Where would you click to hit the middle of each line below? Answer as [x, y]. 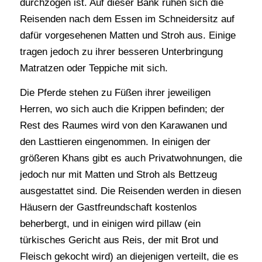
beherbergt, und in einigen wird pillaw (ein [110, 224]
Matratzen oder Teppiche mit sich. [94, 68]
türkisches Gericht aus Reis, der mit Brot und [119, 240]
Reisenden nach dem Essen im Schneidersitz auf [127, 19]
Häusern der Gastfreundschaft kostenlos [108, 208]
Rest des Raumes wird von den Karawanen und [123, 126]
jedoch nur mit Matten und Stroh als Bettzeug [118, 175]
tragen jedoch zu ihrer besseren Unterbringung [121, 51]
